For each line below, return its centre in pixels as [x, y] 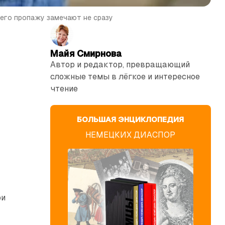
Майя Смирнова [86, 53]
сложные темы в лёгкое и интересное [125, 76]
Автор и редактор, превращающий [120, 64]
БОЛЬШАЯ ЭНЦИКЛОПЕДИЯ [131, 119]
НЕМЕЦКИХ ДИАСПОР [131, 135]
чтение [64, 88]
